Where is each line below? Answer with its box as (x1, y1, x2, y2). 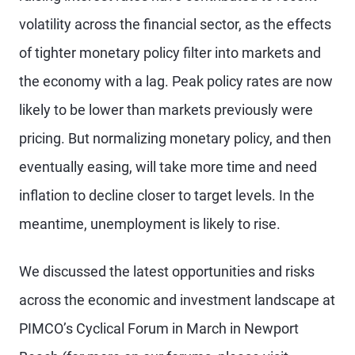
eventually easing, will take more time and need (19, 158, 317, 175)
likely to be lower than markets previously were (19, 101, 313, 118)
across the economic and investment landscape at (19, 292, 335, 308)
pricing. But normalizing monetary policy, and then (19, 130, 331, 147)
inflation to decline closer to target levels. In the (19, 187, 315, 204)
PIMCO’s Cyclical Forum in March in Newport (19, 320, 299, 337)
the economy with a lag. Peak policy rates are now (19, 73, 333, 90)
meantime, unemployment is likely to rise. (19, 216, 281, 232)
